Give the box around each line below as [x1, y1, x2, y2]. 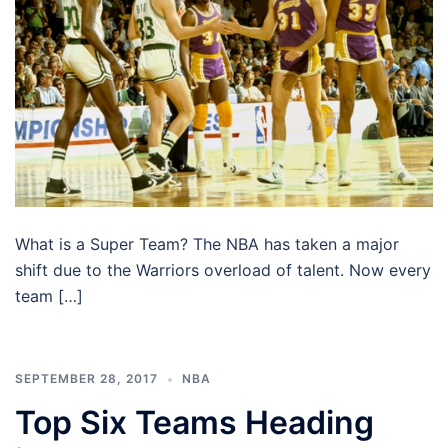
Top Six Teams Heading [15, 403, 374, 443]
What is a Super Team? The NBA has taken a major [15, 234, 399, 255]
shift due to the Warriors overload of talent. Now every [15, 260, 431, 281]
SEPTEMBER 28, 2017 [15, 371, 158, 387]
